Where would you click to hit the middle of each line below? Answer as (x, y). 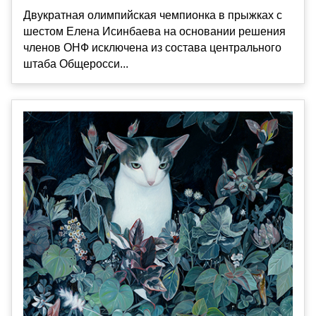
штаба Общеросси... (76, 64)
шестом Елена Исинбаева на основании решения (154, 32)
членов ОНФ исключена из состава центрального (152, 48)
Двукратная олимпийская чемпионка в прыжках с (153, 16)
